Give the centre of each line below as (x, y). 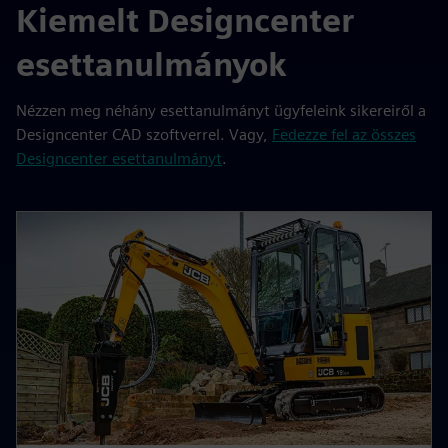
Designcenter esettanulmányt (119, 159)
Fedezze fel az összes (344, 135)
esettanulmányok (151, 65)
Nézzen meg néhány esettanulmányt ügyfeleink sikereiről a (221, 111)
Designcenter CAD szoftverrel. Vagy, (144, 135)
